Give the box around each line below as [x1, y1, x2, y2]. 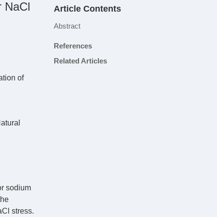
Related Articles [54, 57, 107, 65]
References [54, 42, 92, 50]
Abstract [54, 22, 80, 30]
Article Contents [54, 4, 121, 14]
